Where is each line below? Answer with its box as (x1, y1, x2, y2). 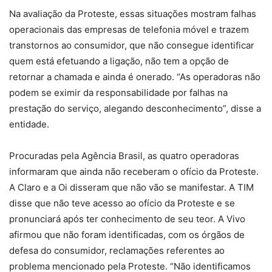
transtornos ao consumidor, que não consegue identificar (9, 39, 254, 51)
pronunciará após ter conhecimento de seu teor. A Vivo (9, 212, 245, 225)
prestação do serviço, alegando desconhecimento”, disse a (9, 102, 261, 114)
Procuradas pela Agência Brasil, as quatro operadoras (9, 149, 239, 161)
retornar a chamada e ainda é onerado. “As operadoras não (9, 70, 260, 83)
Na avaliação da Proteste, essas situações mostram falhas (9, 7, 256, 19)
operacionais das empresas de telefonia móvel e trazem (9, 23, 249, 35)
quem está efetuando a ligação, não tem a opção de (9, 55, 229, 67)
